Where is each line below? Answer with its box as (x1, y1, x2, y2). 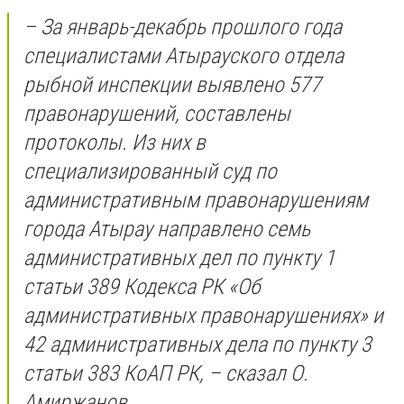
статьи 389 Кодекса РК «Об (23, 273, 261, 299)
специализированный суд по (23, 158, 277, 184)
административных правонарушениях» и (23, 302, 383, 328)
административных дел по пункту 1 (23, 244, 335, 271)
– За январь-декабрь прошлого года (23, 14, 342, 40)
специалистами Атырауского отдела (23, 42, 344, 69)
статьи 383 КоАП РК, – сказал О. (23, 360, 308, 386)
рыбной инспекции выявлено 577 (23, 71, 321, 97)
